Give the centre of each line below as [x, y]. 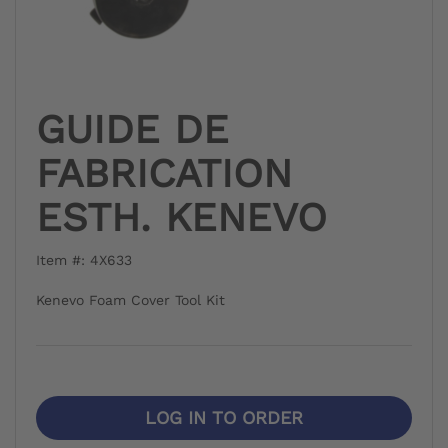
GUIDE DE [132, 130]
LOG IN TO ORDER [224, 418]
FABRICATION [164, 174]
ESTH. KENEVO [181, 218]
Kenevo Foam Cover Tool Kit [130, 300]
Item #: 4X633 [84, 260]
